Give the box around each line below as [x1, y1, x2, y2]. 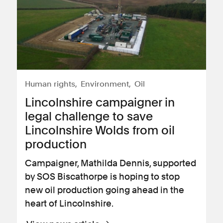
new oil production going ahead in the [25, 185, 184, 195]
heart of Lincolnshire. [25, 198, 113, 209]
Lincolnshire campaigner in [25, 95, 175, 110]
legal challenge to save [25, 109, 153, 123]
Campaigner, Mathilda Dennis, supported [25, 158, 196, 168]
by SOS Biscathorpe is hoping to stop [25, 171, 180, 182]
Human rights [25, 79, 75, 89]
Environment [81, 79, 129, 89]
